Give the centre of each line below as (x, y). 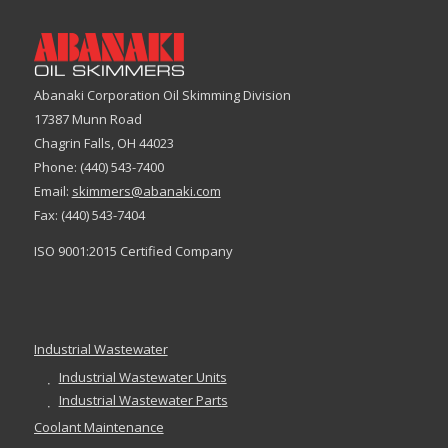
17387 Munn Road (87, 119)
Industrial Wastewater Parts (143, 399)
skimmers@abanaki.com (146, 191)
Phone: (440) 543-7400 (98, 167)
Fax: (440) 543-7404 (89, 215)
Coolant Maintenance (98, 426)
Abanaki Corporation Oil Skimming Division (162, 95)
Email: (52, 191)
